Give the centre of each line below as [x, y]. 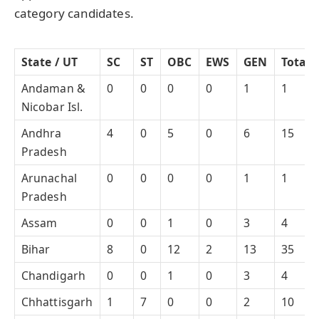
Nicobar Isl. [52, 107]
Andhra [42, 134]
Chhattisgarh [57, 302]
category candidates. [74, 14]
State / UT [49, 62]
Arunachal [49, 178]
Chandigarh [53, 276]
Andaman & [53, 89]
